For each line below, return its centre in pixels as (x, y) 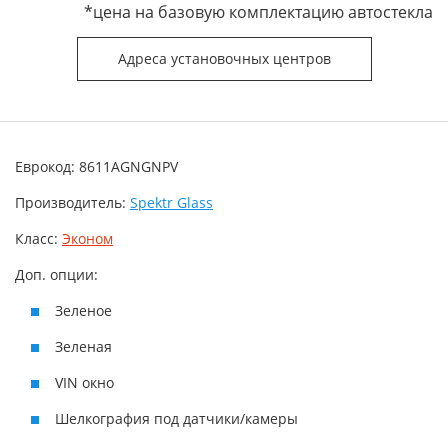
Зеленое (83, 310)
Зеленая (83, 346)
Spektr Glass (171, 202)
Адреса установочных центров (224, 58)
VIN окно (84, 382)
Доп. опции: (56, 274)
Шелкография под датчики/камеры (176, 418)
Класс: (38, 238)
